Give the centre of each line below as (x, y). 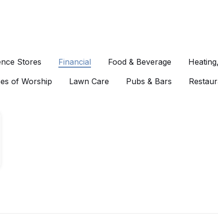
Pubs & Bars (149, 81)
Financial (75, 62)
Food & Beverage (140, 62)
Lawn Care (89, 81)
